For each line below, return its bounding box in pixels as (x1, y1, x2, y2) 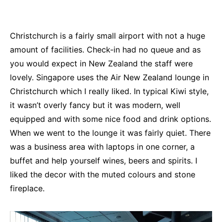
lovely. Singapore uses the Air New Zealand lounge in (10, 72, 209, 82)
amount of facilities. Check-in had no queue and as (10, 44, 201, 55)
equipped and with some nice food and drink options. (10, 113, 211, 124)
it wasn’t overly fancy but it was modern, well (10, 100, 180, 110)
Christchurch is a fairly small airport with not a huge (10, 30, 205, 41)
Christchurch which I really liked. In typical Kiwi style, (10, 86, 209, 96)
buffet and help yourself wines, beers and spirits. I (10, 155, 197, 166)
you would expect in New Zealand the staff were (10, 58, 193, 68)
